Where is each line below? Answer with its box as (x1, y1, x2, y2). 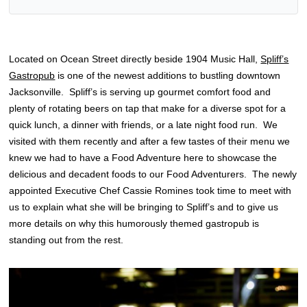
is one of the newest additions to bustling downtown (55, 70, 281, 81)
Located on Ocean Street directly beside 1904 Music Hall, (9, 53, 261, 64)
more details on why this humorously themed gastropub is (9, 218, 260, 229)
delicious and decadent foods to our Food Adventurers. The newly (9, 169, 297, 180)
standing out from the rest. (9, 234, 124, 245)
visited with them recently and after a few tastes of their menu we (9, 136, 291, 147)
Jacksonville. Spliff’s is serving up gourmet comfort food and (9, 86, 271, 97)
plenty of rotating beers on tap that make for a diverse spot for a (9, 103, 286, 114)
